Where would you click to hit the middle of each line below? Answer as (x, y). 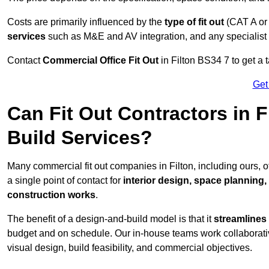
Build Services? (80, 138)
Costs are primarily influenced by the (86, 22)
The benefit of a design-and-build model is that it (110, 219)
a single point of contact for (65, 181)
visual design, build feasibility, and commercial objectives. (130, 248)
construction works (51, 195)
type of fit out (194, 22)
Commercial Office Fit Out (101, 61)
